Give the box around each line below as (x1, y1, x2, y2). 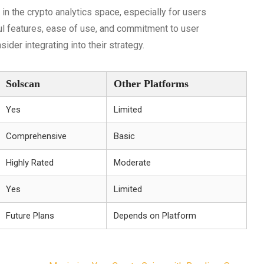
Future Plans (6, 210, 54, 221)
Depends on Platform (114, 210, 196, 221)
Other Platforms (114, 78, 189, 90)
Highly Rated (6, 157, 54, 168)
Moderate (114, 157, 151, 168)
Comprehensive (6, 131, 67, 141)
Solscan (6, 78, 40, 90)
